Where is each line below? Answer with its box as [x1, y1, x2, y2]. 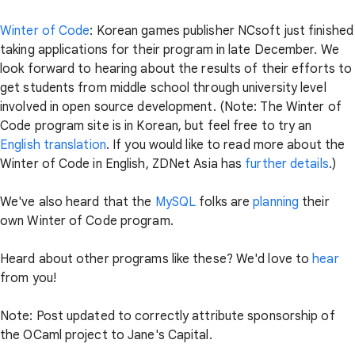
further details [245, 156, 329, 172]
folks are [196, 194, 254, 210]
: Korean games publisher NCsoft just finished [90, 23, 353, 39]
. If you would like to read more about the [105, 137, 345, 153]
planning [253, 194, 300, 210]
